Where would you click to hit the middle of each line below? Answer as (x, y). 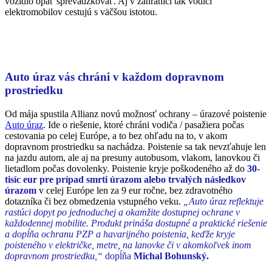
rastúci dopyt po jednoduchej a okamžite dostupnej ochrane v (122, 212)
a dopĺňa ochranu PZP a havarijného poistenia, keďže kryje (120, 234)
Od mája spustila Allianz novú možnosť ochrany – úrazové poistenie (136, 114)
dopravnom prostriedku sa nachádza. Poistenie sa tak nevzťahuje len (135, 146)
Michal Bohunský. (171, 256)
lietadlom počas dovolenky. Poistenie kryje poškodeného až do (126, 168)
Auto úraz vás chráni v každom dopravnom (114, 76)
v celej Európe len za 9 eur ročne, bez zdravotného (136, 190)
